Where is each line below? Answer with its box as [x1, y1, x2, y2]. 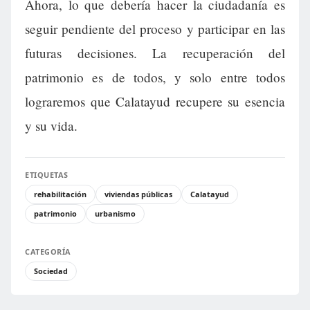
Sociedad [34, 265, 68, 276]
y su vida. [25, 116, 77, 134]
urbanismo [95, 208, 136, 219]
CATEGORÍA [25, 246, 71, 257]
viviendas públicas [104, 188, 172, 199]
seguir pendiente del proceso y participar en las [25, 19, 285, 37]
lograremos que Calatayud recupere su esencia [25, 92, 285, 110]
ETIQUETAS [25, 169, 69, 180]
